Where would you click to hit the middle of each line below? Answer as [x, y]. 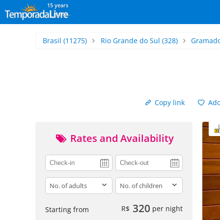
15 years [58, 5]
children [130, 182]
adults [56, 182]
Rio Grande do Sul [130, 41]
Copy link [169, 102]
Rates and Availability [121, 138]
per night [166, 208]
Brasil [52, 41]
